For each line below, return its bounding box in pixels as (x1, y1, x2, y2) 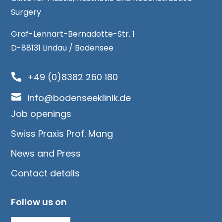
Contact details (11, 166, 80, 179)
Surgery (11, 6, 42, 18)
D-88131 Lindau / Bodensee (11, 42, 114, 54)
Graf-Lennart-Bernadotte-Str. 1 (11, 28, 135, 40)
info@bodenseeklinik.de (27, 91, 131, 104)
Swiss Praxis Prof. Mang (11, 127, 113, 140)
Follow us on (11, 195, 67, 208)
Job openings (11, 107, 72, 120)
